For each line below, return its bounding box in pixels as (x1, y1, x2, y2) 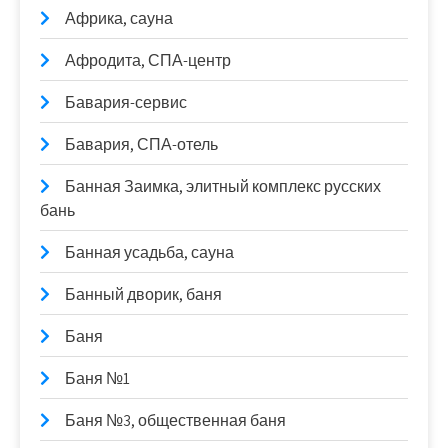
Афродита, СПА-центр (65, 49, 231, 71)
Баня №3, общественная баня (65, 409, 286, 431)
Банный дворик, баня (65, 283, 222, 305)
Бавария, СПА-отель (65, 133, 218, 155)
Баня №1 (65, 367, 130, 389)
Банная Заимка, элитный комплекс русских (65, 175, 381, 197)
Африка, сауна (65, 7, 173, 29)
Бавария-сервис (65, 91, 187, 113)
